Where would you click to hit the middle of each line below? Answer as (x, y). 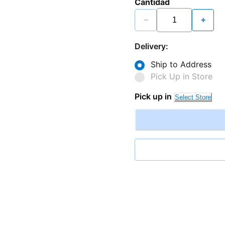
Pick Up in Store (182, 76)
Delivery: (151, 46)
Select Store (193, 97)
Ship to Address (181, 64)
